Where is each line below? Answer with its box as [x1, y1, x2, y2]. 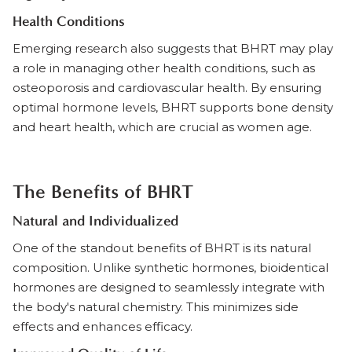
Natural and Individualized [13, 212, 178, 229]
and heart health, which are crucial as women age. [13, 119, 312, 134]
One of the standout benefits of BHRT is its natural [13, 240, 311, 255]
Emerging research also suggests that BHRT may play [13, 41, 333, 56]
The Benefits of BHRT [13, 181, 193, 203]
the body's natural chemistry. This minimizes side [13, 299, 299, 314]
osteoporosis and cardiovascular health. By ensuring [13, 80, 321, 95]
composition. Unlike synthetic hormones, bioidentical [13, 260, 328, 275]
